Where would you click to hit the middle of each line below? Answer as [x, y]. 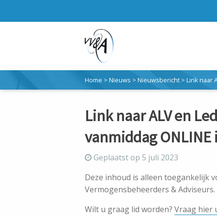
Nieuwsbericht [159, 80]
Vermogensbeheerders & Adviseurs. [150, 189]
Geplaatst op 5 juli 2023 [135, 157]
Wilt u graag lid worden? [130, 209]
